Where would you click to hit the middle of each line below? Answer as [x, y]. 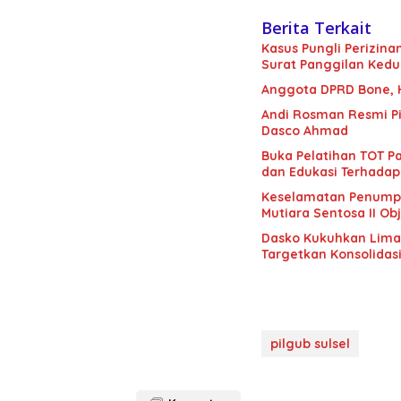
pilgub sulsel [310, 344]
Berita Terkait [316, 27]
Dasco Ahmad [305, 130]
